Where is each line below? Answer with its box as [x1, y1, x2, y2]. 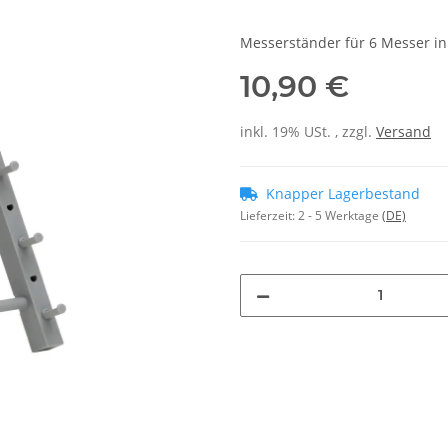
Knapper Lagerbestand [266, 183, 420, 203]
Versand [376, 121, 431, 141]
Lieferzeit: [240, 206, 298, 224]
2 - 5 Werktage [298, 206, 382, 224]
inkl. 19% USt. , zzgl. [240, 121, 376, 141]
